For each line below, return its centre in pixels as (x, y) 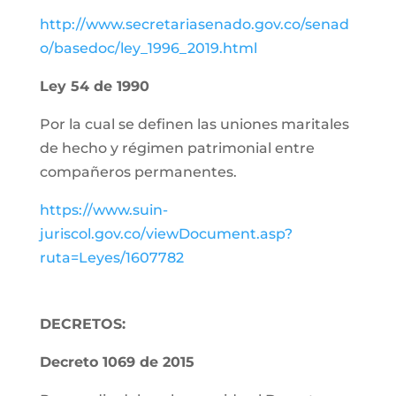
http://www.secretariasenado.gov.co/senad (194, 24)
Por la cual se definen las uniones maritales (194, 124)
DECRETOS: (82, 324)
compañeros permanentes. (138, 172)
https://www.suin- (103, 210)
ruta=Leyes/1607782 (111, 258)
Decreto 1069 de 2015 (117, 362)
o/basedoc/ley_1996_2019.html (148, 48)
